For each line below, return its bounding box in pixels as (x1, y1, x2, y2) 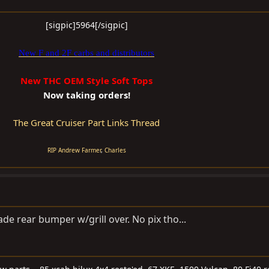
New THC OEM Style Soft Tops (20, 74, 153, 87)
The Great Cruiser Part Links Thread (13, 116, 160, 129)
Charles (104, 146, 126, 155)
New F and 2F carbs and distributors (19, 48, 154, 58)
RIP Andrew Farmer (47, 146, 101, 155)
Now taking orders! (43, 89, 130, 101)
